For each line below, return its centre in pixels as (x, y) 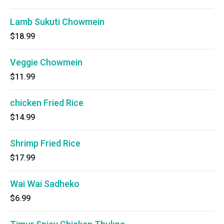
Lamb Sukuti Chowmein (57, 22)
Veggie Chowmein (46, 62)
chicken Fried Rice (47, 103)
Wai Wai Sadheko (45, 184)
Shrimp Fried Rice (45, 143)
